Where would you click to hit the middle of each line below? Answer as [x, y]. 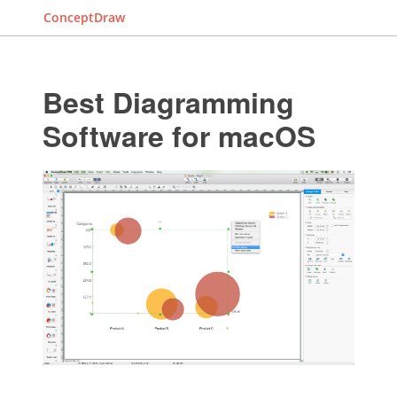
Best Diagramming [168, 102]
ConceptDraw [84, 17]
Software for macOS [179, 136]
